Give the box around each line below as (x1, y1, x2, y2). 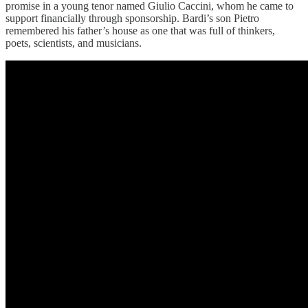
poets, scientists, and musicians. (5, 36, 144, 49)
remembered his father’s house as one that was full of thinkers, (5, 24, 275, 36)
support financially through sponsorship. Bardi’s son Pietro (5, 12, 259, 24)
